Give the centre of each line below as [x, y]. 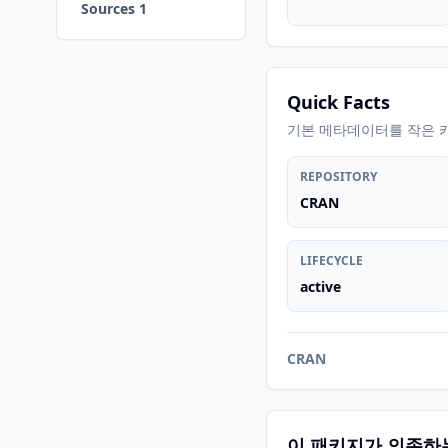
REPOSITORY [338, 176]
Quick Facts [338, 102]
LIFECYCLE [331, 260]
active [320, 286]
